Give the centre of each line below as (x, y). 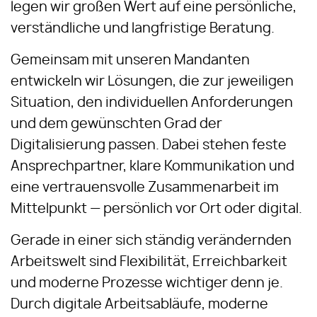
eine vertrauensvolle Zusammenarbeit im (145, 188)
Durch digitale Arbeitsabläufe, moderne (139, 305)
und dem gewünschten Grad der (116, 124)
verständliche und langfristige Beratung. (143, 29)
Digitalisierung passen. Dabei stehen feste (149, 145)
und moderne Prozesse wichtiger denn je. (147, 283)
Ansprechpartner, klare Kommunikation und (152, 167)
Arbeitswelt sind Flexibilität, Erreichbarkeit (149, 262)
